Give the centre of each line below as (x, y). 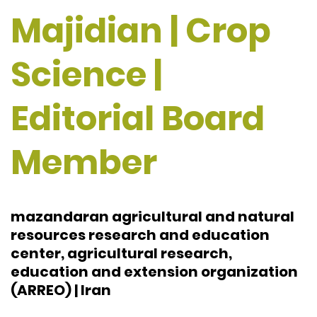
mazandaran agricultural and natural (152, 217)
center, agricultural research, (121, 254)
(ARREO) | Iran (61, 290)
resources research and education (140, 235)
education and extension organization (154, 272)
